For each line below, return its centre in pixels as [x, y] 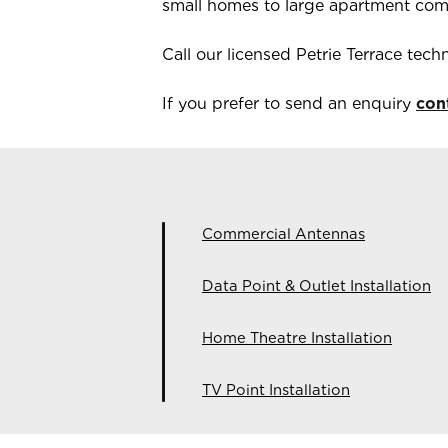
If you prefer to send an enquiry [289, 103]
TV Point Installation [276, 390]
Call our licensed [229, 54]
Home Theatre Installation [297, 338]
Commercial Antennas [283, 234]
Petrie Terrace [349, 54]
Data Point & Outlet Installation [316, 286]
